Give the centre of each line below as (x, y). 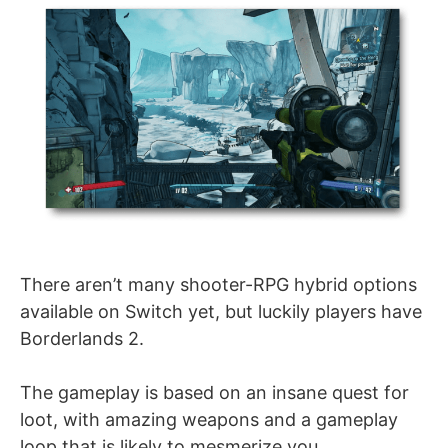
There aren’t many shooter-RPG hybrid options (218, 284)
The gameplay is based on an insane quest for (214, 392)
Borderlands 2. (82, 338)
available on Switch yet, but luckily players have (221, 311)
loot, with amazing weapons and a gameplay (209, 419)
